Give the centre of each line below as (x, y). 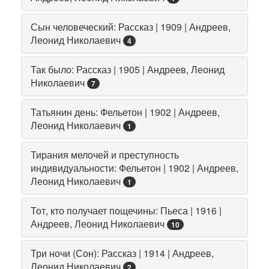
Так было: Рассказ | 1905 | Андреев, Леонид (128, 69)
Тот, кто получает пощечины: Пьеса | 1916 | (126, 210)
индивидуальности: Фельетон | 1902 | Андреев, (134, 168)
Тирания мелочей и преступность (105, 154)
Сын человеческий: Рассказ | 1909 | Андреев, (131, 26)
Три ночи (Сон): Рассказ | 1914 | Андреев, (122, 253)
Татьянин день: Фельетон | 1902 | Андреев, (125, 112)
